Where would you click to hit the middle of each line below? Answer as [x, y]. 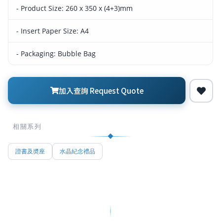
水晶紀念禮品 [77, 151]
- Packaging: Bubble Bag [56, 54]
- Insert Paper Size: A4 [53, 31]
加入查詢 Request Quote [101, 91]
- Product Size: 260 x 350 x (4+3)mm [74, 8]
